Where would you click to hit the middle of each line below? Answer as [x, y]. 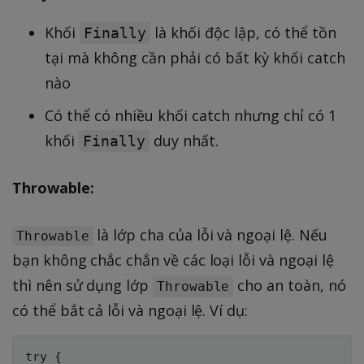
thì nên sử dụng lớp [82, 285]
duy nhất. [184, 140]
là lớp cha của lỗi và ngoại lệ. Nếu [210, 234]
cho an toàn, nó [290, 285]
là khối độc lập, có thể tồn [243, 32]
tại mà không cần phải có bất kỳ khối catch [195, 57]
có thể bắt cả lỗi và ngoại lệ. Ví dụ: [130, 310]
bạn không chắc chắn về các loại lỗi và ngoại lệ [173, 260]
